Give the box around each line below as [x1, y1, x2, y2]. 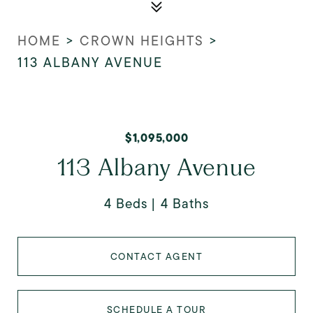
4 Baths [161, 194, 209, 213]
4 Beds [104, 194, 147, 213]
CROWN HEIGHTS [80, 31, 204, 50]
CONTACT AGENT [110, 249, 203, 263]
